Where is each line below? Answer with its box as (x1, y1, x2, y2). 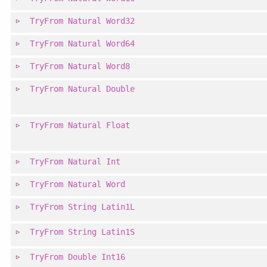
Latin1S (101, 227, 135, 237)
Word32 (106, 16, 135, 26)
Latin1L (101, 202, 135, 212)
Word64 (106, 39, 135, 49)
